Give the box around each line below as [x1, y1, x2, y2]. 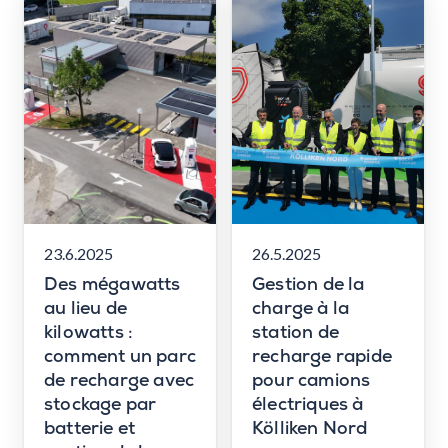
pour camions [252, 372, 371, 392]
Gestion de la [252, 276, 365, 296]
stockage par [44, 396, 157, 416]
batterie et [44, 420, 136, 440]
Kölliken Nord [252, 420, 368, 440]
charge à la [252, 300, 350, 320]
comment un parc [44, 348, 196, 368]
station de [252, 324, 339, 344]
